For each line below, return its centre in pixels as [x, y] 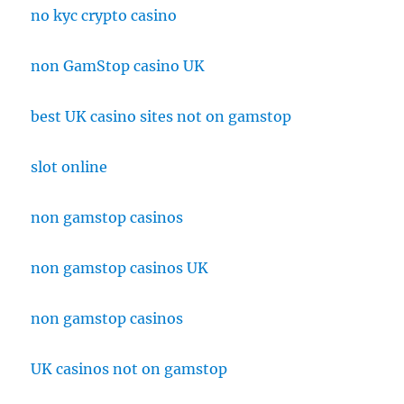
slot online [69, 167]
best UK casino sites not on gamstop [161, 117]
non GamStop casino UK [118, 66]
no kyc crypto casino [104, 16]
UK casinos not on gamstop [129, 369]
